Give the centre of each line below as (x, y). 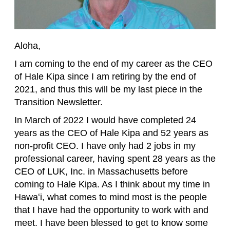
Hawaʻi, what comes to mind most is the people (111, 197)
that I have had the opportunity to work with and (111, 210)
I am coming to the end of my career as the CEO (113, 64)
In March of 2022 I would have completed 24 (105, 120)
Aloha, (27, 46)
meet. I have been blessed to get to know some (111, 223)
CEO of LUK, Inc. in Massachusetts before (101, 172)
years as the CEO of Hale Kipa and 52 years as (111, 133)
